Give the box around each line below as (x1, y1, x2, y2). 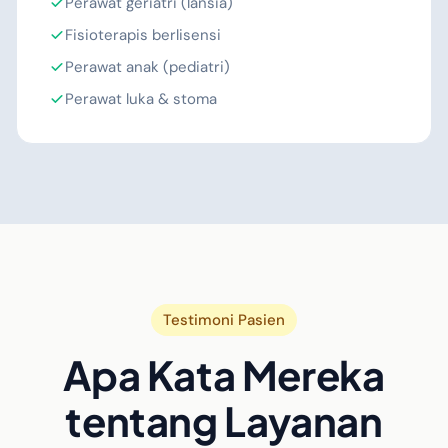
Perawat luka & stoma (65, 89, 217, 109)
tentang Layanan (65, 395, 383, 446)
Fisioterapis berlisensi (65, 25, 221, 45)
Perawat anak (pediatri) (65, 57, 230, 77)
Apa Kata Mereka (63, 349, 385, 400)
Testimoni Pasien (163, 310, 285, 330)
